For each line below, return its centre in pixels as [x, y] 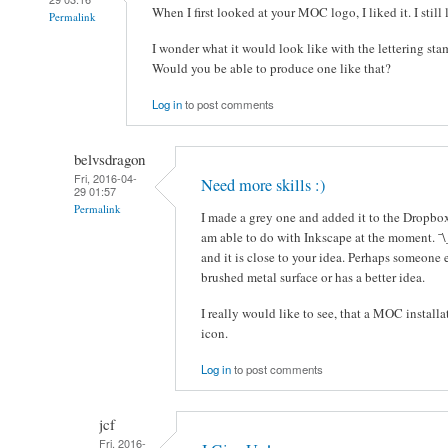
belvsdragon [109, 158]
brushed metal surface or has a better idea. [313, 277]
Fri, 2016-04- [105, 177]
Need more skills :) [263, 185]
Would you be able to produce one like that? [271, 67]
